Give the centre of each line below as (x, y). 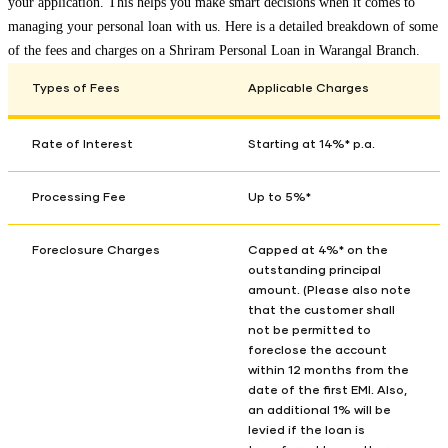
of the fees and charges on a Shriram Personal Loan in (163, 50)
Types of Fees (76, 88)
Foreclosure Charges (96, 250)
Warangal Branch (367, 50)
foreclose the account (317, 350)
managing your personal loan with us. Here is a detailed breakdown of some (223, 26)
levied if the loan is (306, 430)
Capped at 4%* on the (318, 250)
